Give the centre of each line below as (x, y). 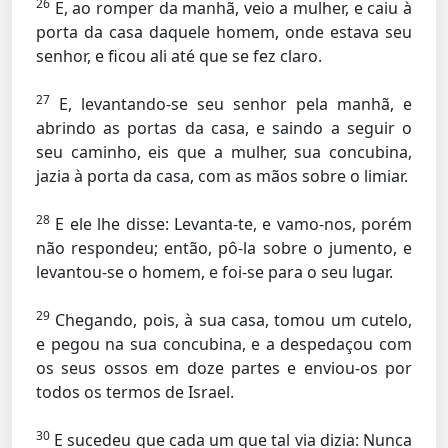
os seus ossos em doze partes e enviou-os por (224, 368)
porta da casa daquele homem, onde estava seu (224, 32)
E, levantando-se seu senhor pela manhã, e (231, 104)
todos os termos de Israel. (135, 392)
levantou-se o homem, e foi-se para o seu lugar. (214, 272)
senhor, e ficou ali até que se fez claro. (179, 56)
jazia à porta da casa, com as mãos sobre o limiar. (222, 176)
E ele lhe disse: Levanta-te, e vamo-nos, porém (231, 224)
